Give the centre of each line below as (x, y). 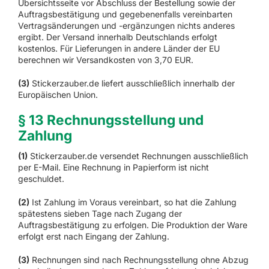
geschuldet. (41, 179)
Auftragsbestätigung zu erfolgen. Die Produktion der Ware (132, 225)
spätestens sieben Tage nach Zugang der (100, 214)
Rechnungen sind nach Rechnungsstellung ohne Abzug (139, 260)
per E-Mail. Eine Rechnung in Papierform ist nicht (113, 168)
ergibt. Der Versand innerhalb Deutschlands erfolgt (117, 37)
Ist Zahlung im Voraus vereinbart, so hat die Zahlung (133, 202)
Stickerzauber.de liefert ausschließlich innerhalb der (132, 83)
